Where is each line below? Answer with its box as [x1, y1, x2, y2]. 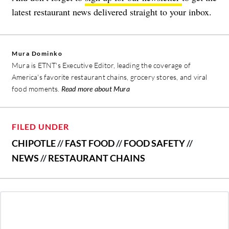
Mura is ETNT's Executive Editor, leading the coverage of [12, 61, 191, 70]
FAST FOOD [65, 138, 114, 149]
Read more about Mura [61, 84, 130, 94]
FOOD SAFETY [124, 138, 185, 149]
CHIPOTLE [12, 138, 56, 149]
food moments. [12, 84, 61, 94]
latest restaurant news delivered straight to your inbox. [12, 6, 212, 18]
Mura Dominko [12, 50, 62, 58]
